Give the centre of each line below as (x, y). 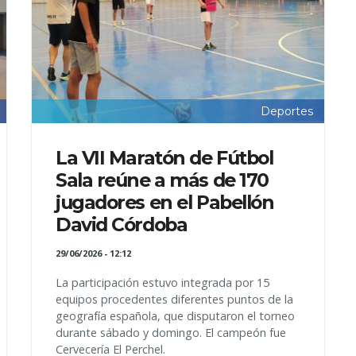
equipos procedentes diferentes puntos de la (174, 300)
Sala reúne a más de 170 (162, 180)
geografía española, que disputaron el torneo (175, 316)
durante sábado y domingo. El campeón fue (171, 333)
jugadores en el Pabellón (165, 203)
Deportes (287, 112)
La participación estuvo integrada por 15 (163, 283)
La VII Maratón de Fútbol (164, 158)
